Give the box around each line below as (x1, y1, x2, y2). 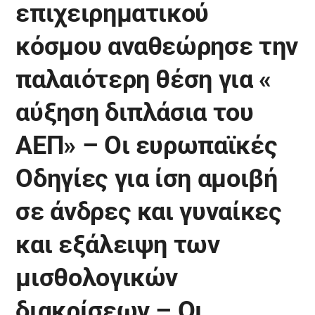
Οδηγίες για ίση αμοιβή (15, 164, 278, 193)
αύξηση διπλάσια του (15, 98, 254, 127)
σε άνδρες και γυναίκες (15, 197, 282, 226)
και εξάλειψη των (15, 230, 220, 259)
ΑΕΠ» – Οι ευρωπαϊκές (15, 131, 278, 160)
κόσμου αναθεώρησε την (15, 32, 298, 61)
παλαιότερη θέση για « (15, 65, 271, 94)
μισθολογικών (15, 263, 179, 292)
